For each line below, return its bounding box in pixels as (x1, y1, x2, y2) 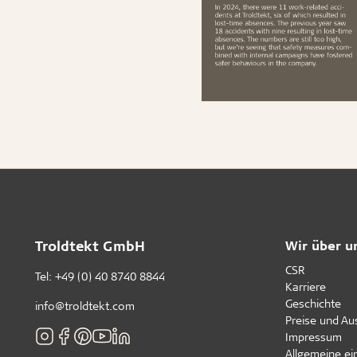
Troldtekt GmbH (34, 236, 145, 254)
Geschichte (284, 295, 341, 311)
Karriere (284, 278, 326, 294)
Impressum (284, 328, 342, 344)
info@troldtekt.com (34, 297, 135, 313)
